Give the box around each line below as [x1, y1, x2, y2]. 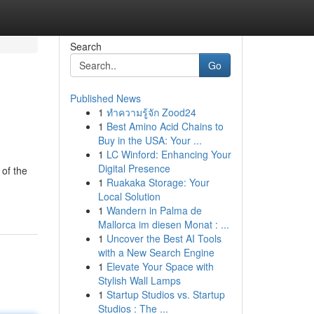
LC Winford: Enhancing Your [106, 147, 231, 161]
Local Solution [97, 189, 161, 203]
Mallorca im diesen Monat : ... [97, 217, 229, 231]
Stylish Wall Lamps [97, 273, 181, 287]
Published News [69, 91, 141, 105]
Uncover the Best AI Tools [106, 231, 221, 245]
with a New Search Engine [97, 245, 214, 259]
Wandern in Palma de [106, 203, 202, 217]
